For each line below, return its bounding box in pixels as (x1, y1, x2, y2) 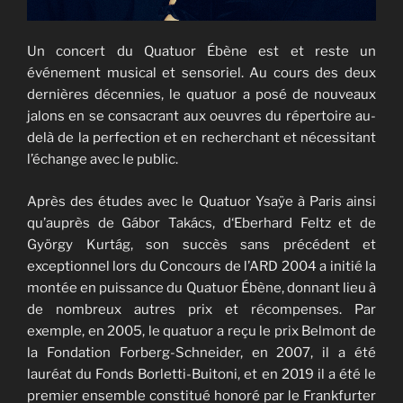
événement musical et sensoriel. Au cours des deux (27, 65, 376, 82)
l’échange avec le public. (27, 151, 178, 168)
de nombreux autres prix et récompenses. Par (27, 300, 376, 318)
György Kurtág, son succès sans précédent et (27, 236, 376, 253)
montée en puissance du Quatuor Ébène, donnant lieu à (27, 279, 376, 296)
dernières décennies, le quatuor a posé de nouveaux (27, 86, 376, 103)
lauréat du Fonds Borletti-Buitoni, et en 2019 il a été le (27, 365, 376, 382)
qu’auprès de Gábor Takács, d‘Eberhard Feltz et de (27, 214, 376, 231)
